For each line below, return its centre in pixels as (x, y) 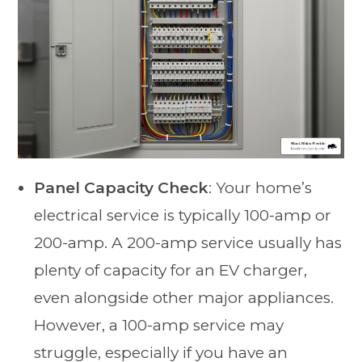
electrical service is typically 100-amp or (183, 216)
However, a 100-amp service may (159, 326)
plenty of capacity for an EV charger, (171, 271)
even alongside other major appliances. (184, 298)
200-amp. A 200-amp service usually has (188, 243)
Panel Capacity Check (122, 188)
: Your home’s (261, 188)
